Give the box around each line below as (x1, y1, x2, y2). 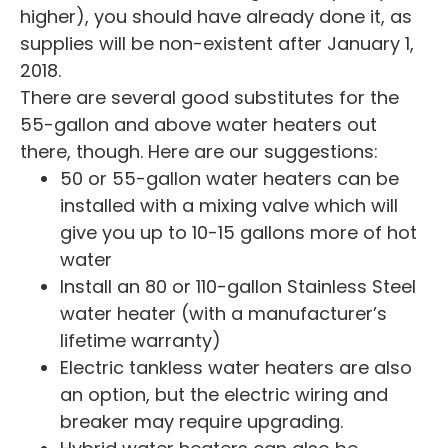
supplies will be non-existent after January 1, (20, 30, 414, 56)
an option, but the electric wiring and (60, 381, 388, 407)
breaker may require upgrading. (60, 408, 343, 434)
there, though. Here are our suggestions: (20, 138, 378, 164)
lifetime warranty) (60, 327, 221, 353)
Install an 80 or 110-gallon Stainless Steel (60, 273, 416, 299)
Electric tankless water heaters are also (60, 354, 412, 380)
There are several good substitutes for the (20, 84, 399, 110)
